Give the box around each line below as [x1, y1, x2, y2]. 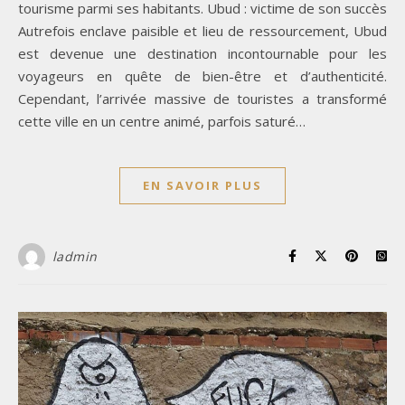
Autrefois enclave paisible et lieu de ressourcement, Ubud [18, 21, 387, 40]
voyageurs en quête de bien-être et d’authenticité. [18, 66, 387, 85]
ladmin [52, 247, 98, 265]
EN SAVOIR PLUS [143, 176, 262, 193]
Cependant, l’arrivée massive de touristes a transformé [18, 89, 387, 108]
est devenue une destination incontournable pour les [18, 43, 387, 62]
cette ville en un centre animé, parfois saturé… [18, 111, 306, 130]
